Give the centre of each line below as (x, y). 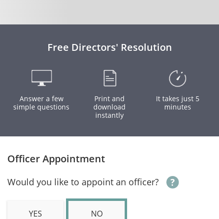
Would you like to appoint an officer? (83, 182)
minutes (177, 107)
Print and (109, 99)
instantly (109, 115)
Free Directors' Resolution (109, 47)
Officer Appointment (56, 159)
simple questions (42, 107)
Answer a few (41, 99)
